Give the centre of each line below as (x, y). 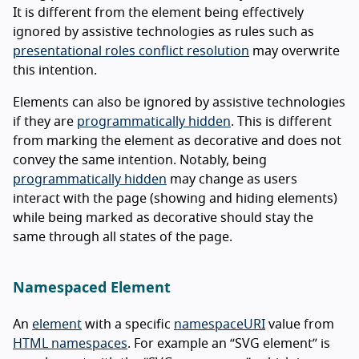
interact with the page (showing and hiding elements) (175, 198)
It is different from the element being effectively (158, 12)
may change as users (232, 179)
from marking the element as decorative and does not (177, 141)
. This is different (281, 121)
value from (300, 324)
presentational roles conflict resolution (131, 51)
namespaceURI (220, 324)
